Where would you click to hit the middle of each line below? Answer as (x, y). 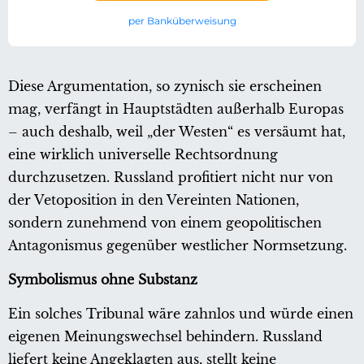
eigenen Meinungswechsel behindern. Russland (165, 336)
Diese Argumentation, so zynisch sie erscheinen (165, 86)
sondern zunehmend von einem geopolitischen (165, 222)
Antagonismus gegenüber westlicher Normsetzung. (178, 245)
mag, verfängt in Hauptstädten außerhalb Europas (176, 108)
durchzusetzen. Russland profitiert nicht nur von (171, 177)
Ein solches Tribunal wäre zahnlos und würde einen (181, 313)
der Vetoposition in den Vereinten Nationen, (154, 199)
